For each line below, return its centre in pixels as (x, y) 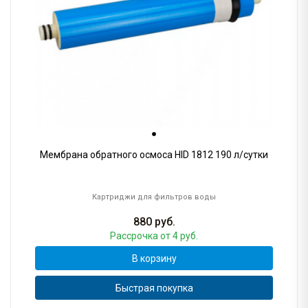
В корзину (154, 258)
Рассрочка (135, 236)
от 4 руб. (179, 236)
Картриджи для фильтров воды (154, 197)
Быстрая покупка (154, 288)
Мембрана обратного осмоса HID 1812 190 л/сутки (154, 155)
